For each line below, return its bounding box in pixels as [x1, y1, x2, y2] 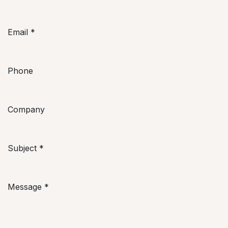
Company [8, 104, 45, 115]
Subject [8, 142, 37, 153]
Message [8, 181, 42, 192]
